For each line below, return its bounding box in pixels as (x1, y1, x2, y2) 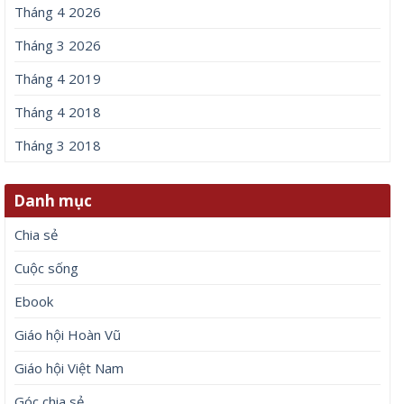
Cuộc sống (14, 259, 78, 278)
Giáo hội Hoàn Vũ (14, 326, 121, 344)
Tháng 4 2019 (14, 69, 101, 88)
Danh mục (14, 190, 92, 212)
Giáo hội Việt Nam (14, 359, 124, 378)
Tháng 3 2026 (14, 36, 101, 55)
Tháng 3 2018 (14, 136, 101, 155)
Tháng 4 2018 (14, 103, 101, 122)
